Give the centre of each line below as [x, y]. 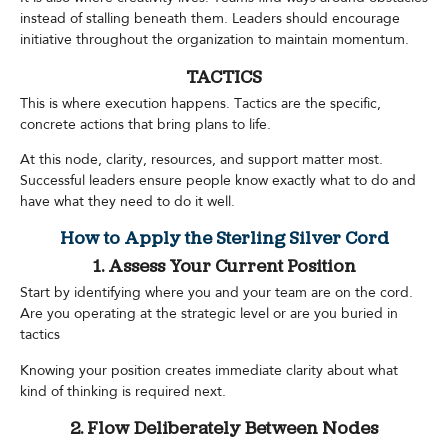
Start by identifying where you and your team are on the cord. [216, 293]
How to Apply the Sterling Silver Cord [224, 240]
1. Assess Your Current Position [224, 268]
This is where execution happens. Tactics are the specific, [200, 103]
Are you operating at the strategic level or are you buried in [209, 314]
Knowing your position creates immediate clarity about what [209, 370]
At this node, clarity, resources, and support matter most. [201, 160]
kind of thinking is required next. [123, 391]
